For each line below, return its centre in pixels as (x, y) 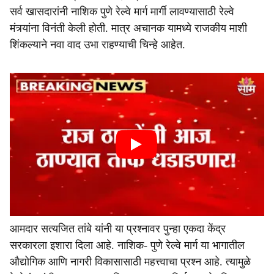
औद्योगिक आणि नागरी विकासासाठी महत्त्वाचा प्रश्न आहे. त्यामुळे (130, 262)
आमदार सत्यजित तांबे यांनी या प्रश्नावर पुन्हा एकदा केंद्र (118, 229)
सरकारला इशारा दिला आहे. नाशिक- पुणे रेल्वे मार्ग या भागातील (127, 245)
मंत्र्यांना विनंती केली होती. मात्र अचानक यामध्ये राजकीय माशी (128, 28)
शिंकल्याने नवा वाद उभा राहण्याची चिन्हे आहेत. (98, 45)
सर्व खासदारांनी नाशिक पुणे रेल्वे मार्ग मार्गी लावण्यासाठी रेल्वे (122, 12)
